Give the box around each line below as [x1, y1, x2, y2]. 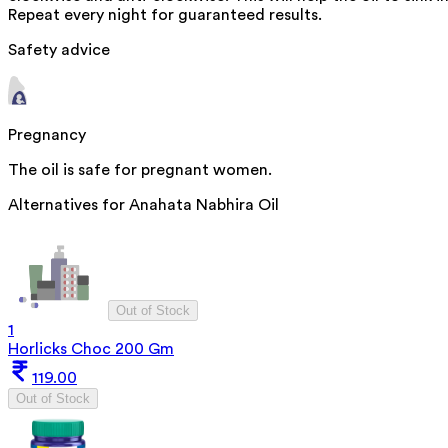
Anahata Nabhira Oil [129, 197, 279, 214]
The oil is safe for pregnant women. [8, 162, 272, 179]
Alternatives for [8, 197, 129, 214]
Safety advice [8, 42, 110, 59]
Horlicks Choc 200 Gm [8, 341, 174, 358]
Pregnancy [8, 127, 86, 144]
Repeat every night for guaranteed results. [8, 7, 322, 24]
